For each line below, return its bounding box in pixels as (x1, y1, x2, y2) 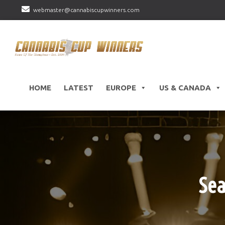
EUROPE (105, 83, 136, 92)
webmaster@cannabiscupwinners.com (33, 7, 140, 13)
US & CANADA (159, 83, 211, 92)
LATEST (63, 83, 93, 92)
